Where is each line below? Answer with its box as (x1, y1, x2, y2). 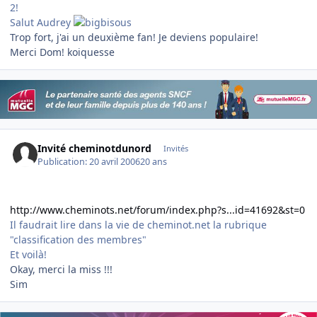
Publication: (38, 155, 90, 168)
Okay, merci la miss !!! (10, 262, 113, 276)
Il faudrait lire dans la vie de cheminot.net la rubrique (10, 217, 267, 231)
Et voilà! (10, 247, 47, 261)
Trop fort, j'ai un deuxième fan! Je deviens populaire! (10, 30, 258, 44)
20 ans (140, 155, 168, 168)
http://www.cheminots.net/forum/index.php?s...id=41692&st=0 (10, 202, 305, 217)
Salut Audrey (10, 15, 74, 29)
